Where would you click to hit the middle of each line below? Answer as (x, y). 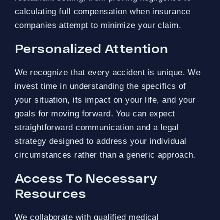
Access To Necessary (86, 178)
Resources (50, 193)
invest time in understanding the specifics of (100, 86)
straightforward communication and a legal (97, 127)
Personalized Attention (92, 48)
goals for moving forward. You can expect (95, 113)
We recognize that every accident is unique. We (108, 72)
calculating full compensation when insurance (103, 11)
